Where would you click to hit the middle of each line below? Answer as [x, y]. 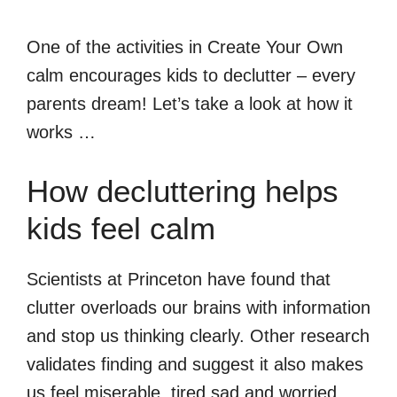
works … [61, 132]
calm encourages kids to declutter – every [191, 75]
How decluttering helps [183, 191]
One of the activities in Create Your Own [185, 47]
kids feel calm [121, 228]
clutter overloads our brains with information [198, 307]
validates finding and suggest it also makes [195, 364]
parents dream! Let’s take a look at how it [190, 103]
